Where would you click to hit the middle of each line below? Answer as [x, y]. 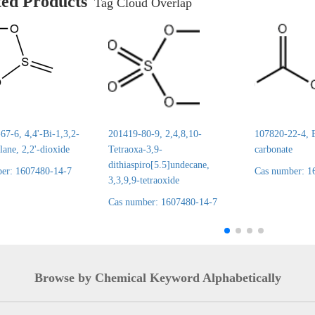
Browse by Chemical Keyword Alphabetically [157, 278]
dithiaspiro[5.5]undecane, [159, 165]
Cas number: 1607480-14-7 [163, 202]
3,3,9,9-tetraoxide [144, 180]
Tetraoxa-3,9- [135, 149]
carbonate [273, 149]
